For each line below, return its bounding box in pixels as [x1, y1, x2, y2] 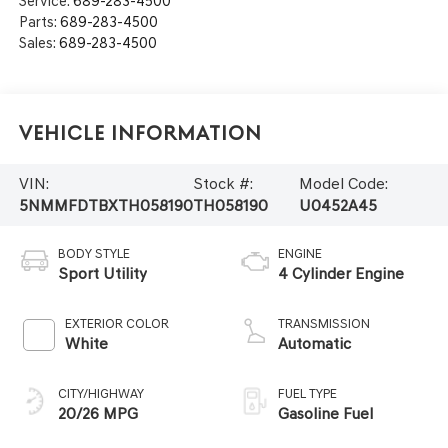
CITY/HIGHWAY [57, 385, 144, 401]
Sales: [18, 33, 59, 52]
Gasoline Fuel [278, 403, 373, 423]
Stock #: [192, 174, 253, 194]
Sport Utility [57, 263, 147, 283]
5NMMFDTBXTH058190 [18, 196, 193, 216]
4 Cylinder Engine [278, 263, 404, 283]
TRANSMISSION [278, 315, 370, 331]
